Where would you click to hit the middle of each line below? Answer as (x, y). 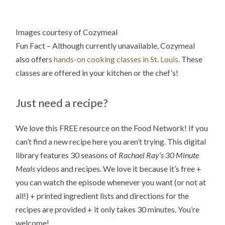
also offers (35, 59)
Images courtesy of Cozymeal (67, 32)
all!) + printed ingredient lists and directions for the (102, 196)
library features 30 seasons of (67, 155)
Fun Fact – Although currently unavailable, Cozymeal (105, 46)
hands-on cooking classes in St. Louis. (117, 59)
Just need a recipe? (62, 102)
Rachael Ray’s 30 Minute (159, 155)
